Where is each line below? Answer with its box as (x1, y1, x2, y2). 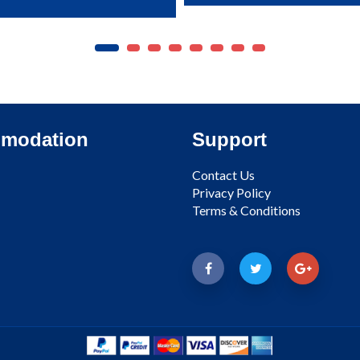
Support (192, 128, 267, 150)
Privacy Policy (192, 184, 271, 200)
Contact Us (192, 166, 255, 182)
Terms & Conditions (192, 202, 301, 218)
